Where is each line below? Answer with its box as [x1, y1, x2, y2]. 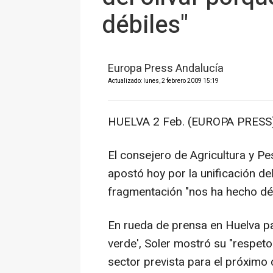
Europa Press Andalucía [108, 60, 224, 77]
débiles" [102, 7, 188, 43]
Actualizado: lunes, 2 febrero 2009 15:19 [108, 77, 219, 85]
